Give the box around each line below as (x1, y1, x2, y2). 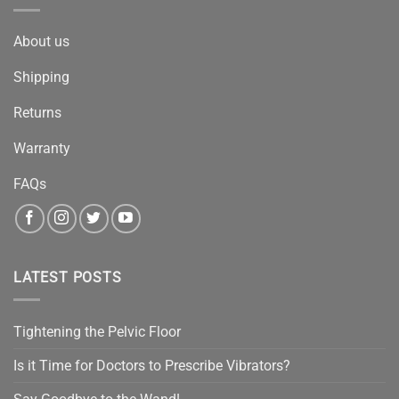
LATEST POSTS (13, 269, 122, 287)
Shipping (13, 68, 69, 85)
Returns (13, 103, 61, 121)
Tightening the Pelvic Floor (13, 322, 181, 340)
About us (13, 32, 69, 50)
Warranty (13, 139, 70, 157)
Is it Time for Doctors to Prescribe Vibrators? (13, 356, 290, 374)
